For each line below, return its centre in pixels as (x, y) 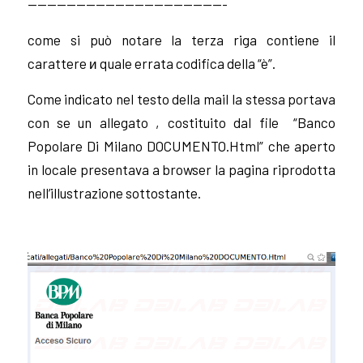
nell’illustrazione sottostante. (114, 192)
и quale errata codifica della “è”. (182, 63)
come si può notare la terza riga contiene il (181, 40)
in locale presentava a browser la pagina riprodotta (181, 169)
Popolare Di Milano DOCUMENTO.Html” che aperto (181, 145)
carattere (58, 63)
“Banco (315, 122)
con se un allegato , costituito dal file (160, 122)
